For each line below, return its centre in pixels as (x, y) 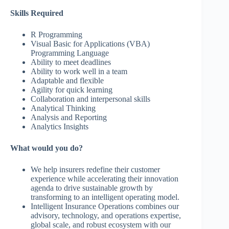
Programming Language (70, 53)
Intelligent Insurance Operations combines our (105, 207)
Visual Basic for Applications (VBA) (90, 44)
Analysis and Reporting (69, 118)
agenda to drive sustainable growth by (92, 188)
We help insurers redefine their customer (95, 170)
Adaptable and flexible (67, 81)
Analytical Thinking (63, 108)
